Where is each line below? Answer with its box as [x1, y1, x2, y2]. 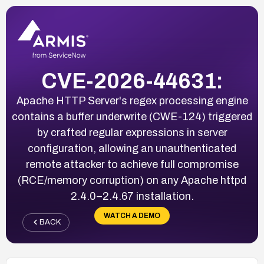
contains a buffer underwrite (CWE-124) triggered [12, 110, 252, 123]
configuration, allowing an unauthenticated [28, 142, 236, 154]
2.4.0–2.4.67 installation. [70, 190, 194, 202]
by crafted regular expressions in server [37, 126, 227, 138]
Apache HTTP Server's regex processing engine [16, 94, 248, 107]
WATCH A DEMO [104, 211, 160, 220]
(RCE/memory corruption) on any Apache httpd [18, 174, 246, 186]
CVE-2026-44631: [41, 69, 223, 93]
